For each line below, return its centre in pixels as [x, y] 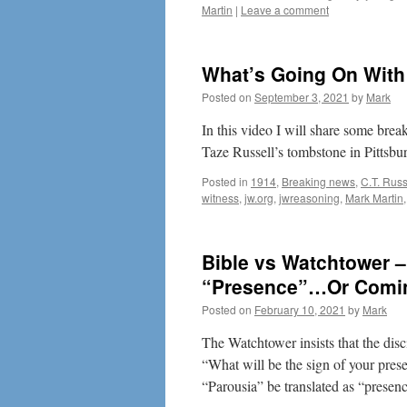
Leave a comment [285, 10]
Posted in [225, 181]
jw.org [259, 198]
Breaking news [318, 181]
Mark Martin [374, 198]
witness [220, 198]
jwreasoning [309, 198]
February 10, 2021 [300, 309]
